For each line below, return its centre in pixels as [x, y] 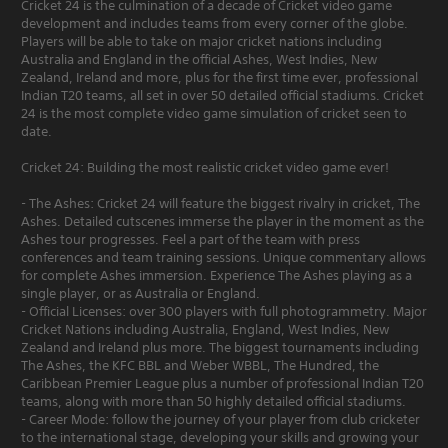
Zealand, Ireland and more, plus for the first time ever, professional [219, 77]
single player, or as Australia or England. [140, 293]
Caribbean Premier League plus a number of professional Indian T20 [222, 383]
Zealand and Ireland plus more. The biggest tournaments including [220, 347]
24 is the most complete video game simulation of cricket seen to [214, 113]
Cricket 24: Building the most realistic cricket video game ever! [205, 167]
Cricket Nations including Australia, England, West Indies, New [205, 329]
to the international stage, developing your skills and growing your [220, 437]
